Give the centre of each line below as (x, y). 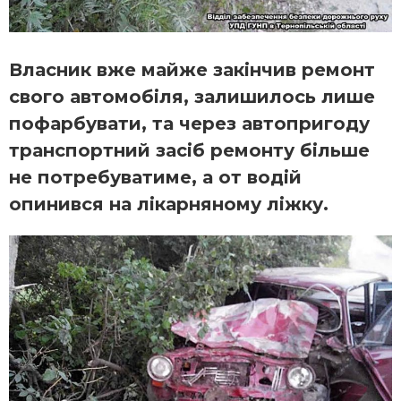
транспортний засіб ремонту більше (189, 150)
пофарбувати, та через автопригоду (189, 123)
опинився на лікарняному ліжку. (169, 204)
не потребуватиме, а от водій (155, 177)
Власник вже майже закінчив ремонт (192, 69)
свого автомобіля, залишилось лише (192, 96)
